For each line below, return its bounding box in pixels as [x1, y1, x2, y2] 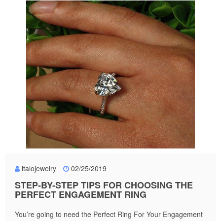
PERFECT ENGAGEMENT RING [15, 187, 147, 201]
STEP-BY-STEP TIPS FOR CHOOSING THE [15, 178, 193, 191]
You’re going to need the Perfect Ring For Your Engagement [15, 209, 203, 219]
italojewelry [22, 163, 56, 173]
